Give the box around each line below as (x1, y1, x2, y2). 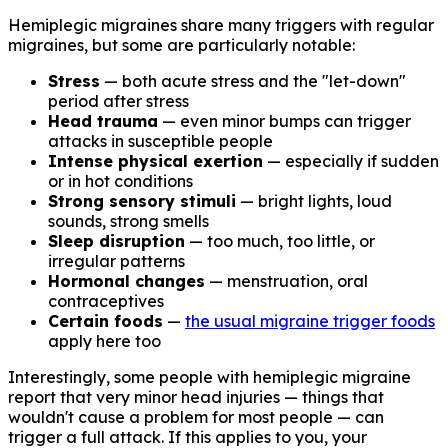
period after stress (48, 91, 189, 112)
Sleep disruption (48, 231, 185, 252)
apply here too (48, 331, 161, 352)
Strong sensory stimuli (48, 191, 236, 212)
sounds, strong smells (48, 211, 209, 232)
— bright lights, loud (236, 191, 392, 212)
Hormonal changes (48, 271, 205, 292)
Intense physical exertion (48, 151, 263, 172)
